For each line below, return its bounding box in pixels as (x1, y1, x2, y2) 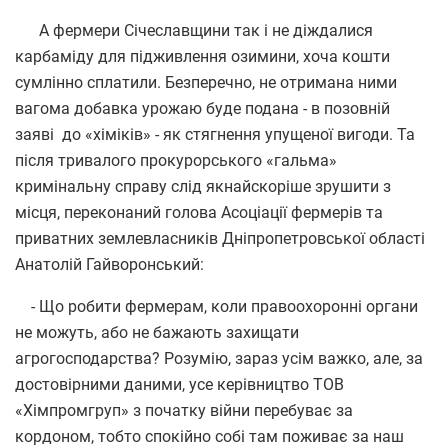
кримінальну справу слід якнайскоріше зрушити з (15, 176, 391, 196)
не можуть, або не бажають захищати (15, 322, 299, 342)
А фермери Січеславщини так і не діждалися (15, 20, 373, 40)
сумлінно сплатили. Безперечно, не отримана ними (15, 72, 397, 92)
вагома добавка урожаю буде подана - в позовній (15, 98, 390, 118)
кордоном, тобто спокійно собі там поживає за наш (15, 426, 404, 446)
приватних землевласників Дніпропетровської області (15, 228, 425, 248)
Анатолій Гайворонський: (15, 254, 204, 274)
